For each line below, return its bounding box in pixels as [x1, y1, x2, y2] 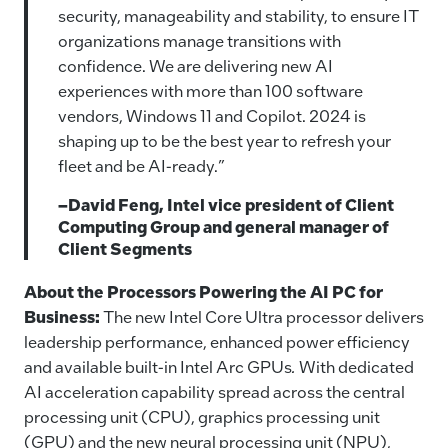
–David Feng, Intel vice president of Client [58, 194, 394, 216]
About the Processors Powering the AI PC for [24, 281, 383, 303]
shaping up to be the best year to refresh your [58, 130, 391, 152]
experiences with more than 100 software [58, 80, 363, 102]
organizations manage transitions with [58, 30, 341, 52]
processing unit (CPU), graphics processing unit [24, 406, 380, 428]
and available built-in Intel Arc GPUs [24, 356, 292, 378]
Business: [24, 306, 103, 328]
